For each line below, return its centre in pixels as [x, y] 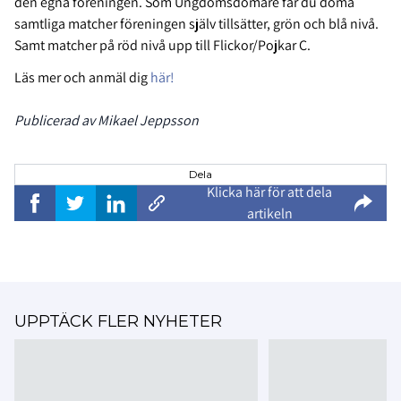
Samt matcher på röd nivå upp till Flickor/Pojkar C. [164, 46]
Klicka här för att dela [269, 192]
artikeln [269, 214]
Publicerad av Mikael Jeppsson [107, 121]
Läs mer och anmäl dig [82, 78]
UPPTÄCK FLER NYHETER [118, 322]
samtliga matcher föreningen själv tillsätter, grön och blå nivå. [196, 24]
